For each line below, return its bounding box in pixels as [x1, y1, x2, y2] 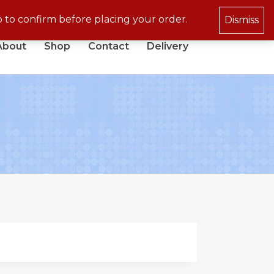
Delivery [146, 40, 188, 52]
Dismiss [224, 14, 259, 26]
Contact [87, 40, 129, 52]
